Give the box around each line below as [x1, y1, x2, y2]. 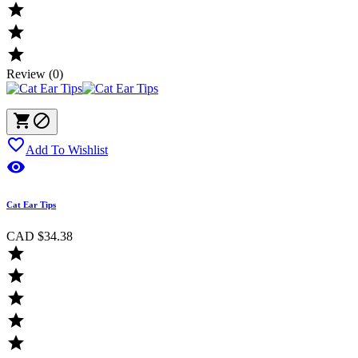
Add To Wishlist [26, 143, 108, 157]
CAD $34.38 [6, 229, 73, 244]
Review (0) [6, 67, 63, 82]
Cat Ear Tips [6, 200, 56, 210]
